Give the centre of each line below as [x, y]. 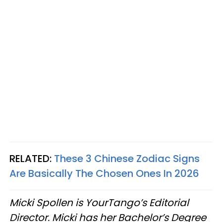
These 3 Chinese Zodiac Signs [127, 159]
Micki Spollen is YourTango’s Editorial [99, 203]
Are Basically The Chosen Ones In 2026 [104, 173]
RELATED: [32, 159]
